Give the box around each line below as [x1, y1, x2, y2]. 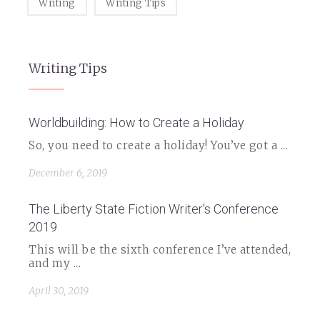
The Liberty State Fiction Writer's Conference [29, 201, 279, 216]
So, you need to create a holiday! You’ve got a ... [29, 139, 288, 152]
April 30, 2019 [29, 284, 89, 297]
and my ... [29, 256, 81, 270]
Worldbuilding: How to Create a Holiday [29, 115, 244, 130]
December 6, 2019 [29, 166, 107, 179]
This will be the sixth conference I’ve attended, [29, 243, 291, 256]
